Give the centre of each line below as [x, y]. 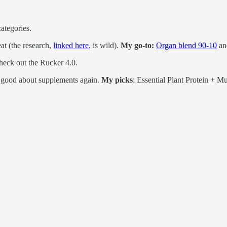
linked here [71, 46]
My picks [117, 80]
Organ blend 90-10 [186, 46]
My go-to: [137, 46]
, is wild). [105, 46]
